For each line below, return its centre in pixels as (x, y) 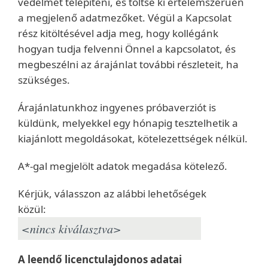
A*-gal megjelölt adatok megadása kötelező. (123, 166)
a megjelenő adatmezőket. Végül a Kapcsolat (125, 18)
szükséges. (45, 80)
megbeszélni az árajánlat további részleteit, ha (128, 64)
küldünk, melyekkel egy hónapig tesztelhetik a (128, 123)
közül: (32, 209)
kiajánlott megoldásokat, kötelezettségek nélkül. (133, 138)
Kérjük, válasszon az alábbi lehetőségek (112, 194)
